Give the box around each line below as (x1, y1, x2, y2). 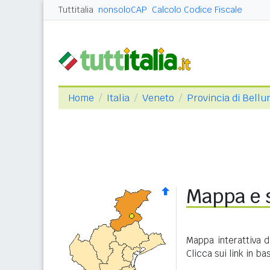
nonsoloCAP (98, 4, 147, 15)
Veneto (142, 92, 174, 104)
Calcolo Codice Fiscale (152, 4, 242, 15)
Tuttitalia (58, 4, 93, 15)
